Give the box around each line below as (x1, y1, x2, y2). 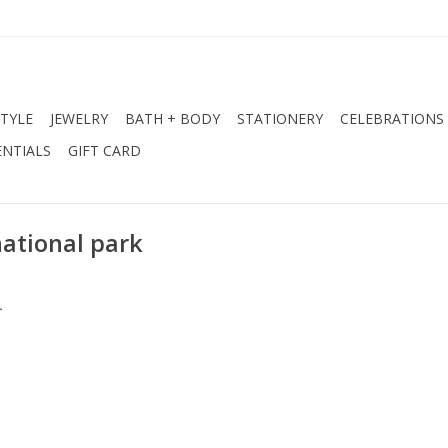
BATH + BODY (125, 109, 220, 128)
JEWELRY (50, 109, 108, 128)
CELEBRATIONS (340, 109, 444, 128)
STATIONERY (237, 109, 323, 128)
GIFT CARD (68, 141, 141, 160)
